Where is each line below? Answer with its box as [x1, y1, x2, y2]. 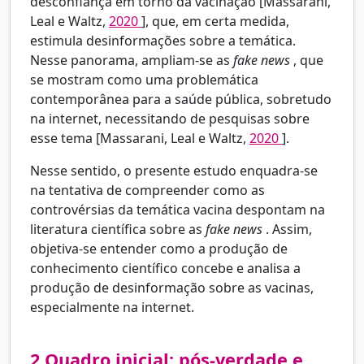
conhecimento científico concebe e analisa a [30, 259, 301, 278]
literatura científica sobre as [30, 220, 206, 239]
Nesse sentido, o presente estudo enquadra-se [30, 162, 318, 180]
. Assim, [266, 220, 312, 239]
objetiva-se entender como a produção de [30, 240, 288, 258]
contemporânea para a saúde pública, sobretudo [30, 90, 331, 109]
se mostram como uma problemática [30, 71, 258, 89]
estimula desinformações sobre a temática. [30, 32, 296, 50]
